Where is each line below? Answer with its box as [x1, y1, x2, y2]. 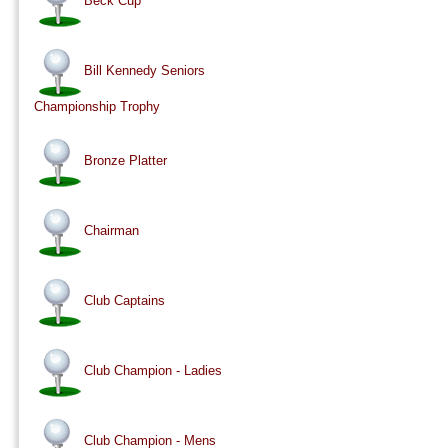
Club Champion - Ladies [83, 363, 222, 379]
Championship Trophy [33, 99, 160, 115]
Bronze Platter [83, 153, 167, 169]
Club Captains [83, 293, 165, 309]
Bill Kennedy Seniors [83, 63, 205, 79]
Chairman [83, 223, 139, 239]
